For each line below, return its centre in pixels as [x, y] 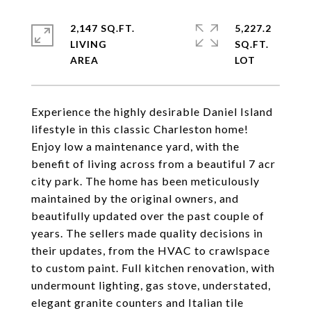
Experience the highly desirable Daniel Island [152, 111]
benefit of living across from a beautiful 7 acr [153, 163]
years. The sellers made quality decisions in [147, 233]
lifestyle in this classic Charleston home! [140, 129]
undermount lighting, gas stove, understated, [151, 285]
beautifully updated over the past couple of [148, 216]
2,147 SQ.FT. [102, 28]
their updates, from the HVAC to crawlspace [151, 250]
